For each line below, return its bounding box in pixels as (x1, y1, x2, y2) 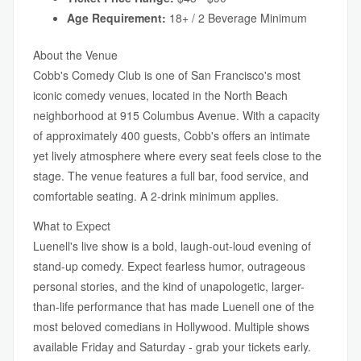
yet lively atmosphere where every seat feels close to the (33, 147, 322, 164)
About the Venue (33, 47, 118, 63)
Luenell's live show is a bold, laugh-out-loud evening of (33, 238, 311, 254)
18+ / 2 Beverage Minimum (166, 10, 307, 26)
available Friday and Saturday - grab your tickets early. (33, 338, 311, 355)
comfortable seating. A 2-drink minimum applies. (33, 188, 279, 204)
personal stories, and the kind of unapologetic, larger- (33, 278, 305, 294)
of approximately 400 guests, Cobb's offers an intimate (33, 127, 310, 143)
